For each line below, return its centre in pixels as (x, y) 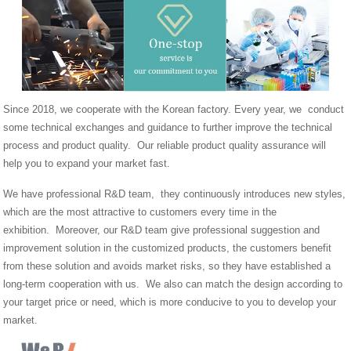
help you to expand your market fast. (87, 163)
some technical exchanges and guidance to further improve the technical (168, 127)
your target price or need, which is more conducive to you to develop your (170, 302)
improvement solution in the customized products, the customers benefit (168, 248)
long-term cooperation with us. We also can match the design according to (173, 284)
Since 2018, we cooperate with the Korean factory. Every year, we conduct (174, 109)
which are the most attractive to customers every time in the (140, 212)
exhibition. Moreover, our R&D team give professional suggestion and (162, 230)
